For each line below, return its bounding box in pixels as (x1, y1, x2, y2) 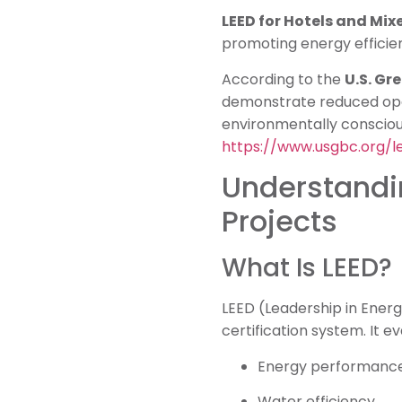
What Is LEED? (222, 250, 392, 286)
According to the (222, 68, 345, 90)
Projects (222, 201, 337, 242)
